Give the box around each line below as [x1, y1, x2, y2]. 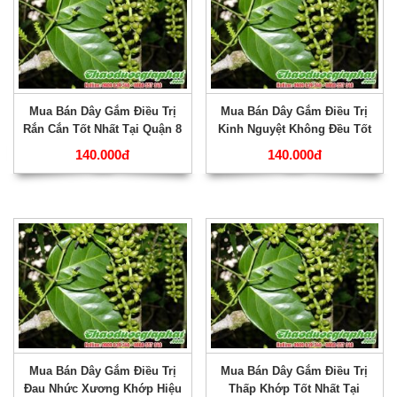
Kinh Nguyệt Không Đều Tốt [217, 121, 371, 136]
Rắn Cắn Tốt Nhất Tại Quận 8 [23, 121, 183, 136]
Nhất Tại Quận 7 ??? [237, 139, 351, 153]
